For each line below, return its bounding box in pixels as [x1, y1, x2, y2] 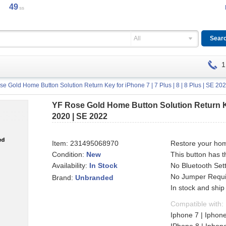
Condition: [52, 150, 87, 158]
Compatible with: [171, 200, 224, 208]
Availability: [52, 161, 90, 169]
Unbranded [75, 174, 114, 182]
